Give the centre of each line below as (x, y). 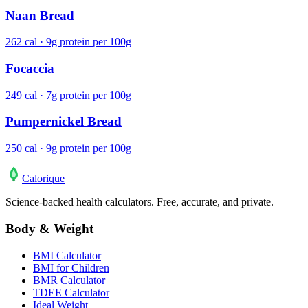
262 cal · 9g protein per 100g (68, 42)
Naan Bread (40, 15)
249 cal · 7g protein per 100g (68, 95)
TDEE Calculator (71, 292)
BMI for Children (71, 267)
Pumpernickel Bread (64, 122)
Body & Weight (49, 228)
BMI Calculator (67, 255)
